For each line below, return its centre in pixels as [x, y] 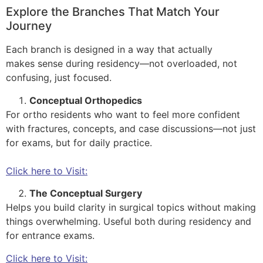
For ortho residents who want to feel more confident [123, 114]
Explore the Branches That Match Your [113, 12]
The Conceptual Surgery [86, 193]
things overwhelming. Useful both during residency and [129, 222]
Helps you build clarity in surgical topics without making [131, 208]
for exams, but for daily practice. [80, 142]
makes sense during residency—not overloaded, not [122, 64]
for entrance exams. [52, 236]
